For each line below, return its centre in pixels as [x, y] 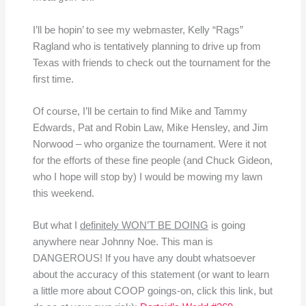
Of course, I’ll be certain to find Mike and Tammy [140, 111]
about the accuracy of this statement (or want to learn [151, 275]
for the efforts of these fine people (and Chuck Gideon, [152, 160]
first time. [53, 79]
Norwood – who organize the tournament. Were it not [149, 144]
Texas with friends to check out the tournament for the [151, 62]
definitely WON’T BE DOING [144, 226]
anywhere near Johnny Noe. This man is [123, 242]
